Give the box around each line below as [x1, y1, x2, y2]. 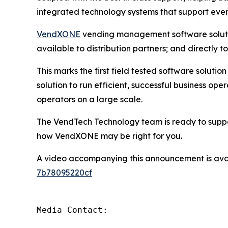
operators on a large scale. [37, 94, 142, 104]
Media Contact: [37, 205, 108, 215]
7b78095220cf [37, 167, 92, 178]
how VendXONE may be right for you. [37, 130, 182, 141]
